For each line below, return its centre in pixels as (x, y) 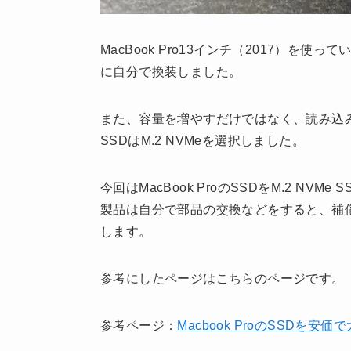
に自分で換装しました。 (171, 71)
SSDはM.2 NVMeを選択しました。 (203, 140)
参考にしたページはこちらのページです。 (223, 278)
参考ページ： (139, 325)
